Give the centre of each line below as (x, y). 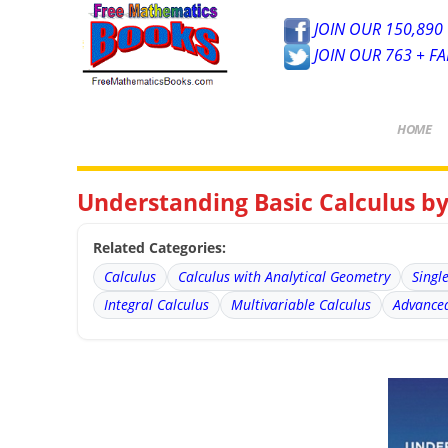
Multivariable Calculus (301, 304)
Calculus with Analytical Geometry (284, 276)
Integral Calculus (157, 304)
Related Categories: (160, 247)
